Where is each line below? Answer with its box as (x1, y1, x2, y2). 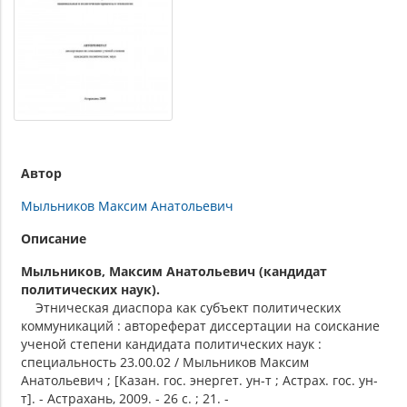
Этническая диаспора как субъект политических (21, 298, 341, 316)
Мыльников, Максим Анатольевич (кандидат (21, 262, 327, 280)
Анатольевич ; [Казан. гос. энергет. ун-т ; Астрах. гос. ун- (21, 371, 378, 389)
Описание (21, 229, 86, 247)
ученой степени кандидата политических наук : (21, 334, 322, 352)
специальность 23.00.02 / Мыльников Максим (21, 352, 309, 371)
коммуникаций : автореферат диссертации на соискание (21, 316, 380, 334)
